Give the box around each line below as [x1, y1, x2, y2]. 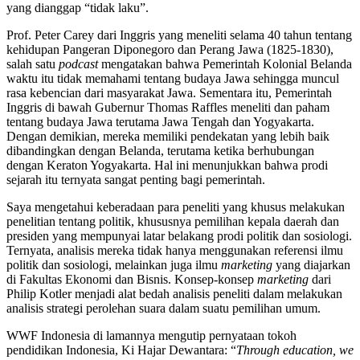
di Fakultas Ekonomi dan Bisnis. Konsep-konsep [6, 272, 257, 287]
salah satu [6, 57, 59, 72]
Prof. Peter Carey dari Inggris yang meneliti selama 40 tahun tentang [6, 28, 352, 43]
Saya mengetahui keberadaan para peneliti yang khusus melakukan [6, 200, 345, 215]
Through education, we [236, 343, 354, 358]
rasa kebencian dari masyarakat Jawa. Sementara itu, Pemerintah [6, 86, 332, 100]
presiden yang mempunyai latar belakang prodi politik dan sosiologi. [6, 229, 352, 243]
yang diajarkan [272, 258, 350, 272]
